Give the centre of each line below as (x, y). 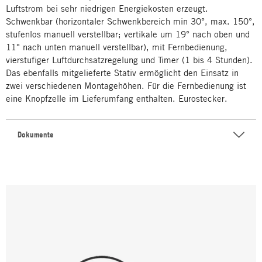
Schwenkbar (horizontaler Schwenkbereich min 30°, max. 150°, (130, 21)
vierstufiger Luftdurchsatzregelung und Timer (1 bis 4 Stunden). (129, 60)
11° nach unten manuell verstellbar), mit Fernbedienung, (117, 47)
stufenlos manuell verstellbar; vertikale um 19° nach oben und (128, 34)
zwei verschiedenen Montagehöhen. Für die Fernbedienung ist (126, 85)
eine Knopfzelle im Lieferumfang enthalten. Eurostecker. (117, 98)
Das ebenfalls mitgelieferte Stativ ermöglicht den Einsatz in (122, 73)
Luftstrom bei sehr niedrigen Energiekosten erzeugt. (107, 8)
